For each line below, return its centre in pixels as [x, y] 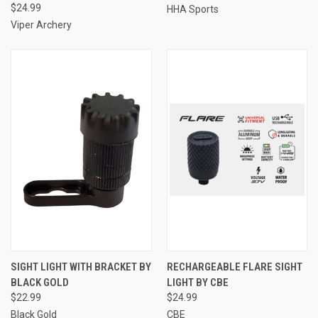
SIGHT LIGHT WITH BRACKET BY [81, 267]
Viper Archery [41, 24]
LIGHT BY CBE [197, 282]
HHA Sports [192, 9]
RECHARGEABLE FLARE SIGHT [234, 267]
